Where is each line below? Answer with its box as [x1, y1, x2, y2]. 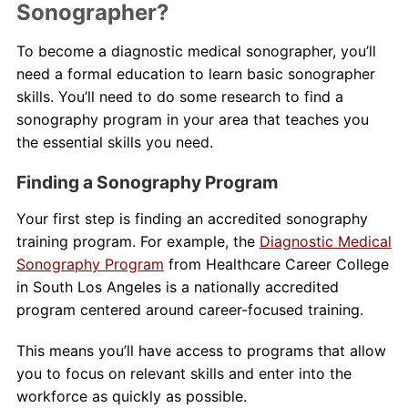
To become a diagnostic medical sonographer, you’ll [15, 42, 376, 61]
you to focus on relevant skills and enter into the [15, 364, 352, 383]
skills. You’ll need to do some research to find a [15, 87, 343, 107]
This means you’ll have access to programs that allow [15, 342, 386, 361]
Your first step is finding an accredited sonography [15, 209, 368, 229]
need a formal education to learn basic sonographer [15, 65, 375, 84]
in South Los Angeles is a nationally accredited [15, 278, 339, 297]
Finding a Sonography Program [15, 171, 278, 194]
